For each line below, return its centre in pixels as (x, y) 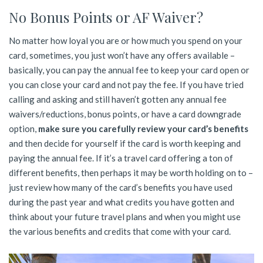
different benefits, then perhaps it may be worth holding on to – (131, 172)
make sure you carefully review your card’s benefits (143, 128)
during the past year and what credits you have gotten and (122, 202)
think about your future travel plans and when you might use (125, 216)
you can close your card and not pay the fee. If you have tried (126, 84)
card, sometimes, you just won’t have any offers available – (122, 55)
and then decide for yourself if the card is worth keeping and (125, 143)
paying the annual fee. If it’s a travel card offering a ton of (121, 158)
